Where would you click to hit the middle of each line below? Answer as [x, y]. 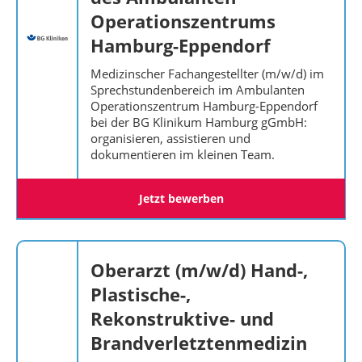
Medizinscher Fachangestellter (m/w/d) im [207, 74]
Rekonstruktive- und [182, 318]
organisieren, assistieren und [170, 138]
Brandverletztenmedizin [199, 343]
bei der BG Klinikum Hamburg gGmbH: [199, 122]
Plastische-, [141, 294]
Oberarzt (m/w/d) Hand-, [199, 270]
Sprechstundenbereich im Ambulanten [198, 90]
